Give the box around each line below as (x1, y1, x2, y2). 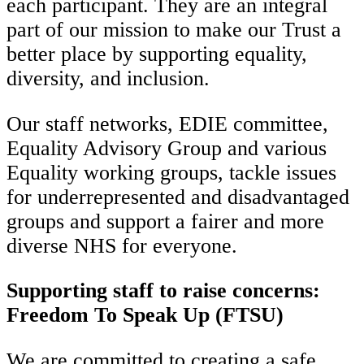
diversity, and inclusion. (6, 67, 210, 91)
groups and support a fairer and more (6, 209, 324, 233)
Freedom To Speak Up (6, 303, 210, 327)
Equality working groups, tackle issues (6, 160, 336, 184)
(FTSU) (215, 303, 284, 327)
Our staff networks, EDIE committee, (6, 111, 328, 136)
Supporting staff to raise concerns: (6, 279, 320, 303)
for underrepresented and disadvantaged (6, 184, 349, 209)
